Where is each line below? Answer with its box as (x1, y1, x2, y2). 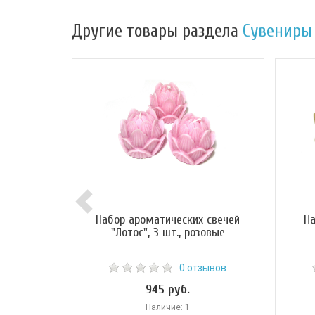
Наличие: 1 (146, 302, 191, 313)
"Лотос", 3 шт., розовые (110, 225, 225, 240)
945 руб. (146, 282, 191, 297)
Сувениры (243, 21, 312, 42)
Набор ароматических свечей (96, 212, 240, 228)
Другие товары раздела (72, 21, 243, 42)
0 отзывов (179, 262, 227, 274)
